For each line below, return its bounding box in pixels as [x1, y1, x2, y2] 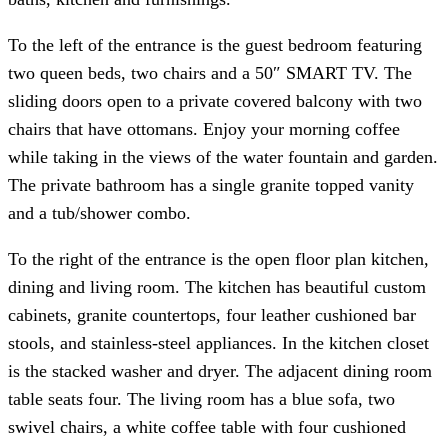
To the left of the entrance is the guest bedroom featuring [8, 34, 422, 55]
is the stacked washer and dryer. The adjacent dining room [8, 360, 432, 381]
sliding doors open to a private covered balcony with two [8, 90, 422, 111]
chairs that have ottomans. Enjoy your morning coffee [8, 118, 400, 139]
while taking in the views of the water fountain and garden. [8, 146, 438, 167]
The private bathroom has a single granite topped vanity [8, 174, 414, 195]
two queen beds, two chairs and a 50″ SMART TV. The [8, 62, 412, 83]
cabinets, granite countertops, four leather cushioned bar [8, 304, 416, 325]
